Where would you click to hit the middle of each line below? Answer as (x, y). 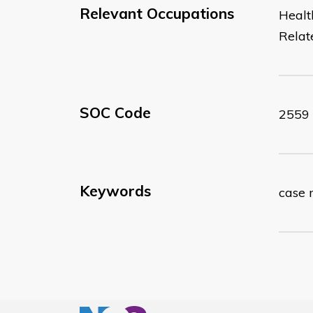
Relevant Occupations (157, 13)
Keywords (115, 190)
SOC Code (115, 112)
